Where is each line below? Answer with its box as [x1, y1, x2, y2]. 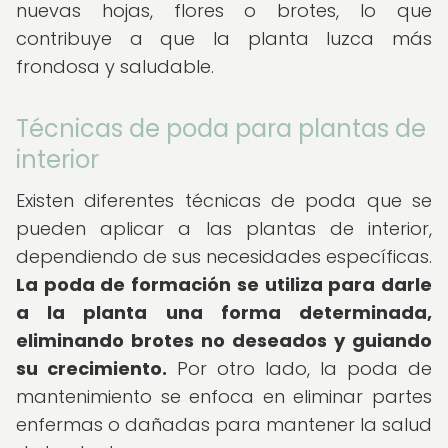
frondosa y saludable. [16, 54, 214, 79]
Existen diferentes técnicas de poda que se [16, 188, 432, 213]
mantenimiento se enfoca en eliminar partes [16, 384, 432, 409]
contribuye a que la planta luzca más [16, 26, 432, 51]
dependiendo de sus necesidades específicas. [16, 244, 432, 269]
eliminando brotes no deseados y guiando [16, 328, 432, 353]
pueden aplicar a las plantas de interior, [16, 216, 432, 241]
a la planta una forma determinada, [16, 300, 432, 325]
